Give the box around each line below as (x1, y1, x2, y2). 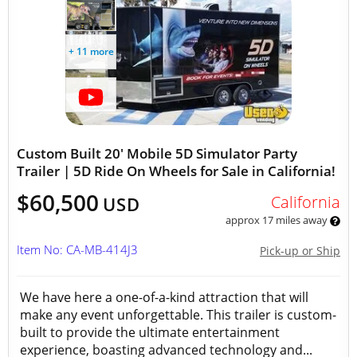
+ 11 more (68, 45, 114, 58)
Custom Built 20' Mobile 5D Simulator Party (17, 144, 297, 163)
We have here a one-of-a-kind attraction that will (20, 288, 308, 306)
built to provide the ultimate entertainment (20, 324, 280, 341)
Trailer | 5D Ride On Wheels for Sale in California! (17, 162, 335, 180)
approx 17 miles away (225, 213, 330, 227)
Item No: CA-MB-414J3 (17, 241, 138, 257)
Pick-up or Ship (260, 243, 340, 258)
